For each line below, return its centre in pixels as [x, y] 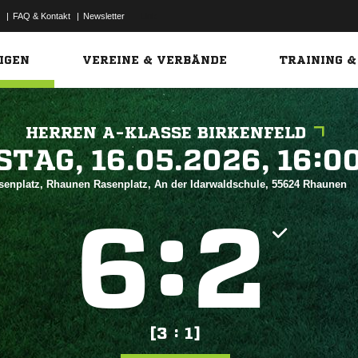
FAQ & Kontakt [42, 16]
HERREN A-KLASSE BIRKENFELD [166, 133]
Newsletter [104, 16]
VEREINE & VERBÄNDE [155, 60]
